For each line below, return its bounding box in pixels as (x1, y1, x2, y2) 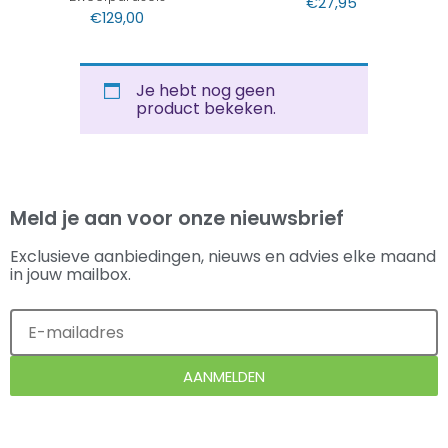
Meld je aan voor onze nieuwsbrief (10, 205, 344, 233)
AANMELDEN (183, 365, 265, 387)
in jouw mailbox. (10, 263, 131, 287)
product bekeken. (136, 97, 276, 121)
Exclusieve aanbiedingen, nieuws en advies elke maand (10, 245, 436, 269)
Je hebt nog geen (136, 79, 275, 103)
